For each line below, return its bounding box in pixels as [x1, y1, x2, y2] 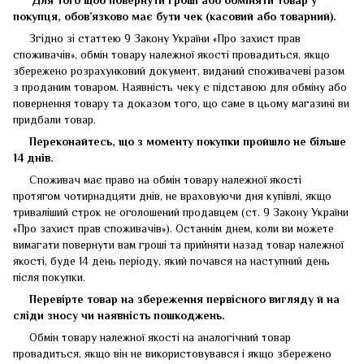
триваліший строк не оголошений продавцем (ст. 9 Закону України [13, 205, 349, 219]
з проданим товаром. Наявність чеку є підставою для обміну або [13, 80, 347, 93]
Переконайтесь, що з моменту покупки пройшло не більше [13, 134, 346, 148]
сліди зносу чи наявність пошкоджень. [13, 308, 225, 322]
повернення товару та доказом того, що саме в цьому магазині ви [13, 96, 349, 110]
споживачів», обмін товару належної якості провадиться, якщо [13, 47, 330, 61]
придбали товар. [13, 112, 96, 126]
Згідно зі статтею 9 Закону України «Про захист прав [13, 31, 301, 45]
